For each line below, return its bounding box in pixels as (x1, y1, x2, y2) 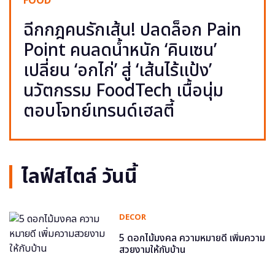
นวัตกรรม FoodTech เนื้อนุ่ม (23, 77, 223, 104)
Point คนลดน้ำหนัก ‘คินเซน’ (23, 37, 217, 64)
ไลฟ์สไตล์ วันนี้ (21, 161, 137, 192)
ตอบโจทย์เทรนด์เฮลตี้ (23, 98, 174, 125)
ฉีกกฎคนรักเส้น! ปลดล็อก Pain (23, 17, 241, 44)
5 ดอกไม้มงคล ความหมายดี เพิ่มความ (119, 230, 266, 246)
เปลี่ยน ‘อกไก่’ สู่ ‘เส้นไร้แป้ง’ (23, 57, 212, 84)
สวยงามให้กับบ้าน (119, 242, 186, 257)
